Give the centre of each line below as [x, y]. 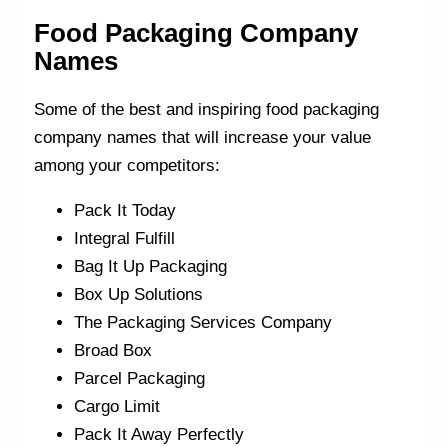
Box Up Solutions [139, 294]
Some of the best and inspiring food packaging [207, 109]
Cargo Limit [117, 406]
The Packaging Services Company [203, 322]
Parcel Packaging [140, 378]
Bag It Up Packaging [151, 266]
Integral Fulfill [125, 238]
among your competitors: [127, 165]
